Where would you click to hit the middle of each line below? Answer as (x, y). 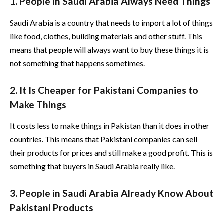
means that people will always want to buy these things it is (109, 49)
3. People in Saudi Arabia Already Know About (112, 193)
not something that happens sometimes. (77, 63)
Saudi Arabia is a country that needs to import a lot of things (111, 22)
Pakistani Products (52, 208)
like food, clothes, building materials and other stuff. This (106, 36)
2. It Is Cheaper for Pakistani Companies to (104, 90)
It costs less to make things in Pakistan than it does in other (110, 126)
